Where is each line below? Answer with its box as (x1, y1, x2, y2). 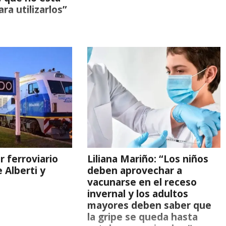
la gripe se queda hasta (87, 210, 198, 223)
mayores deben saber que (87, 198, 211, 212)
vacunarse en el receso (87, 175, 197, 189)
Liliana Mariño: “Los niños (87, 152, 208, 165)
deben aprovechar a (87, 163, 182, 177)
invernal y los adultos (87, 187, 188, 200)
